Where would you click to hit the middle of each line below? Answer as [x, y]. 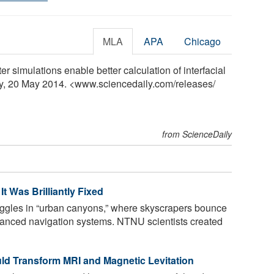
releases [194, 83]
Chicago [203, 41]
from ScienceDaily [197, 134]
